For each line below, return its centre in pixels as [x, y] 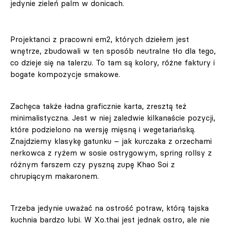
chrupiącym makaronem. [56, 176]
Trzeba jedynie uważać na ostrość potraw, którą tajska [109, 208]
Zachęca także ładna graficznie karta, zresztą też [98, 106]
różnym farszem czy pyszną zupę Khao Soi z [92, 165]
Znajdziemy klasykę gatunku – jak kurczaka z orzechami [111, 141]
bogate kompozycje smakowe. [66, 74]
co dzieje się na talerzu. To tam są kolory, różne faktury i [112, 63]
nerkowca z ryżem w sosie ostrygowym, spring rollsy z [111, 153]
